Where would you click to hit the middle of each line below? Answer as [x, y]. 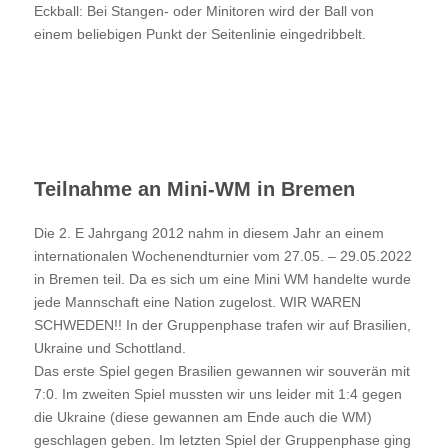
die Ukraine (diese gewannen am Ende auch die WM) [202, 416]
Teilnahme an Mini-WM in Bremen [194, 188]
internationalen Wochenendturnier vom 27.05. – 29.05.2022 [222, 255]
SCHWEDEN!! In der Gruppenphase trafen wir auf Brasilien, [222, 324]
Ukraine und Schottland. [109, 347]
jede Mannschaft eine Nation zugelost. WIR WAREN [197, 301]
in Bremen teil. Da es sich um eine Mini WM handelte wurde [222, 278]
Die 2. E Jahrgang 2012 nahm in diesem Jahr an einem [208, 232]
